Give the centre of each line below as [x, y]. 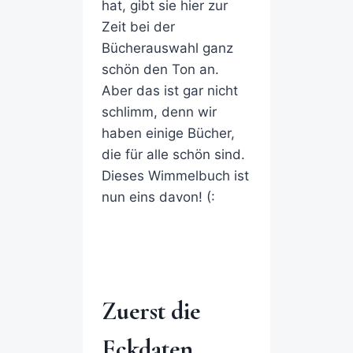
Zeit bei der [138, 27]
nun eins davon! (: [158, 197]
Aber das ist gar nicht [169, 91]
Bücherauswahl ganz [167, 48]
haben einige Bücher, [168, 134]
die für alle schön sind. [173, 155]
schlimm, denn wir [159, 112]
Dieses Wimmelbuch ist [175, 176]
